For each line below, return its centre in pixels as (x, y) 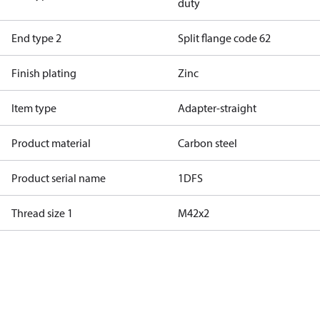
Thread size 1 (42, 213)
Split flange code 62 (224, 38)
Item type (34, 108)
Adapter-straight (217, 108)
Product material (51, 143)
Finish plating (44, 73)
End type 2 (36, 38)
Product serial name (59, 178)
